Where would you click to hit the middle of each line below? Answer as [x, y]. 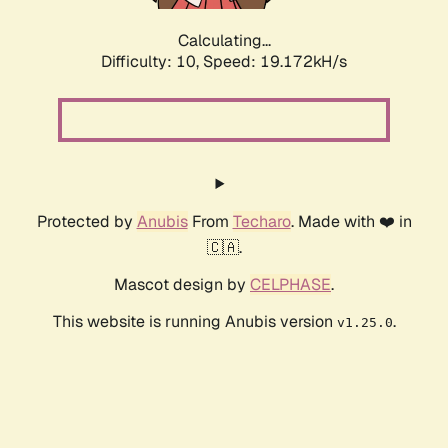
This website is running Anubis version [194, 322]
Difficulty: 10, [152, 62]
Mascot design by [182, 285]
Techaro [261, 222]
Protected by [86, 222]
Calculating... [224, 41]
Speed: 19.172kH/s [275, 62]
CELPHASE [290, 285]
